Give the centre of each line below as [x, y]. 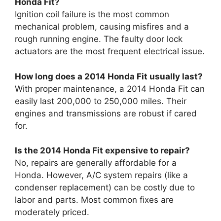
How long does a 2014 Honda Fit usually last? [109, 76]
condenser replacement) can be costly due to [105, 187]
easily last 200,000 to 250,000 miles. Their [101, 101]
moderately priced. [52, 212]
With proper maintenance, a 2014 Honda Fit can [110, 89]
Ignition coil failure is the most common [92, 14]
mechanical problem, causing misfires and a [102, 27]
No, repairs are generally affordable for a [96, 163]
